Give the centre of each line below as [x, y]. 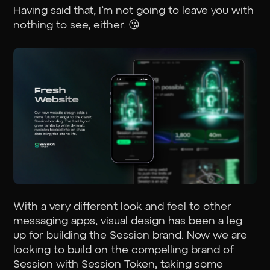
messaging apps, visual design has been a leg [128, 221]
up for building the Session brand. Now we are [130, 235]
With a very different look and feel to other [123, 206]
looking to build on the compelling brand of [124, 250]
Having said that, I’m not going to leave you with [134, 11]
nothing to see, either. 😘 [78, 25]
